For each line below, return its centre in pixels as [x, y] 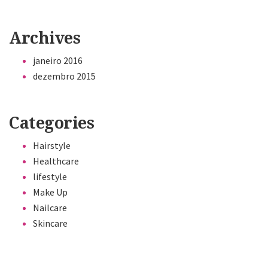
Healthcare [56, 161]
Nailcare [50, 208]
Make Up [50, 192]
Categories [52, 123]
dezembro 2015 [64, 76]
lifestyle [50, 177]
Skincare [50, 223]
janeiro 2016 [58, 60]
